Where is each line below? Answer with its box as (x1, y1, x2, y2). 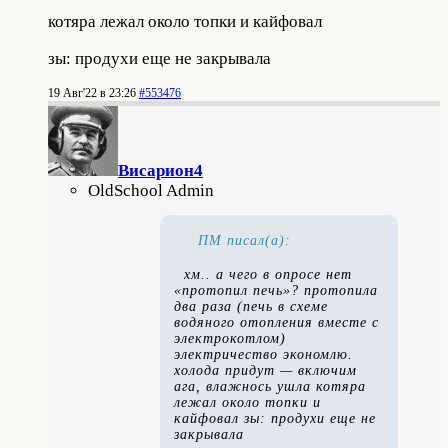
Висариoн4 (118, 161, 203, 181)
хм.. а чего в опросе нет (184, 267, 352, 283)
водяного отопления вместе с (174, 315, 379, 331)
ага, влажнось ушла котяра (174, 379, 366, 395)
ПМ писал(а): (198, 233, 291, 249)
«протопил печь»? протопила (174, 283, 378, 299)
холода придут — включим (174, 363, 357, 379)
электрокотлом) (174, 331, 286, 347)
